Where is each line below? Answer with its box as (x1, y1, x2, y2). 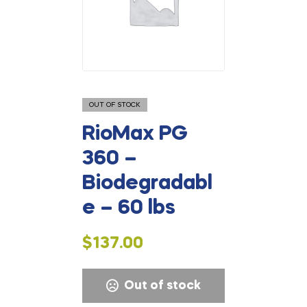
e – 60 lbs (82, 198, 175, 219)
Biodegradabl (82, 173, 212, 195)
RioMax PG (82, 124, 188, 145)
